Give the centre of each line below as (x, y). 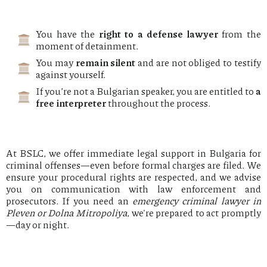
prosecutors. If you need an (69, 201)
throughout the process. (158, 103)
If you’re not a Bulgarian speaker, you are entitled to (146, 91)
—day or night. (38, 225)
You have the (67, 34)
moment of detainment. (87, 46)
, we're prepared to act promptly (194, 213)
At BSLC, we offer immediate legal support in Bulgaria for (133, 153)
